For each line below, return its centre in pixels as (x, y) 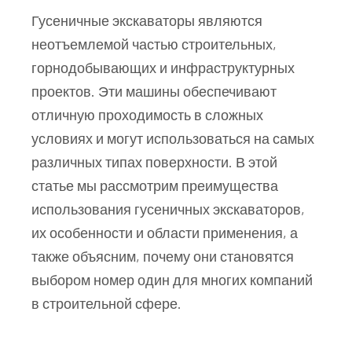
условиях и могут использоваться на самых (173, 138)
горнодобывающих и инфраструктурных (163, 67)
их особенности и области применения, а (165, 232)
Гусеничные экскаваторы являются (147, 20)
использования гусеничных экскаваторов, (168, 209)
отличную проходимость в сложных (147, 114)
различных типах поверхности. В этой (154, 161)
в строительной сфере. (106, 303)
